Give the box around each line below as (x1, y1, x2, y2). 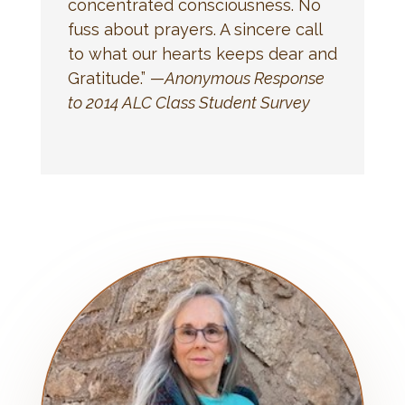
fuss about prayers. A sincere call (67, 19, 322, 39)
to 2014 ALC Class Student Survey (67, 92, 310, 112)
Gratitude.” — (67, 68, 165, 88)
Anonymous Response (164, 68, 325, 88)
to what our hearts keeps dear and (67, 43, 337, 63)
